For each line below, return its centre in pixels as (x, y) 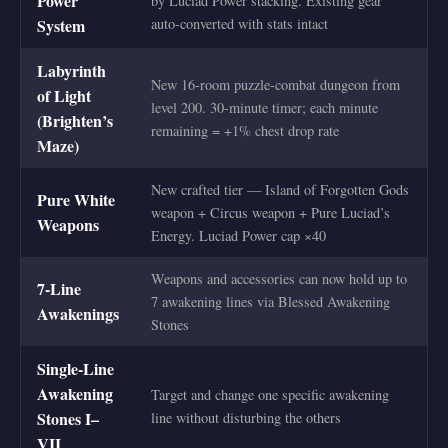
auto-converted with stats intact (239, 24)
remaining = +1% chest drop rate (245, 131)
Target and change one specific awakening (270, 395)
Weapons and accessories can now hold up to (279, 279)
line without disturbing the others (246, 418)
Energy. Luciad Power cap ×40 (238, 236)
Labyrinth (71, 71)
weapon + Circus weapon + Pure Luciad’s (270, 213)
